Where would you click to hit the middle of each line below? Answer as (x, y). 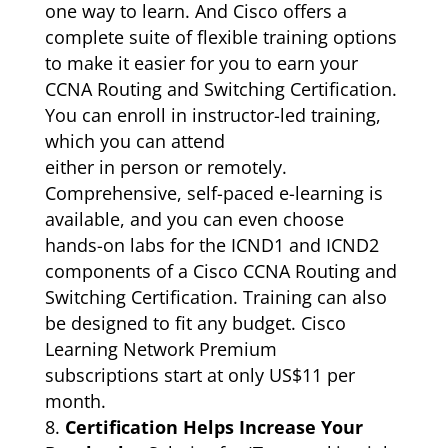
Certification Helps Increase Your (213, 426)
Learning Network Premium (160, 348)
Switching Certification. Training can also (215, 296)
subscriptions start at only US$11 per (199, 374)
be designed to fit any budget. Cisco (195, 322)
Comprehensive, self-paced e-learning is (213, 192)
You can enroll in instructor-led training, (212, 114)
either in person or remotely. (165, 166)
